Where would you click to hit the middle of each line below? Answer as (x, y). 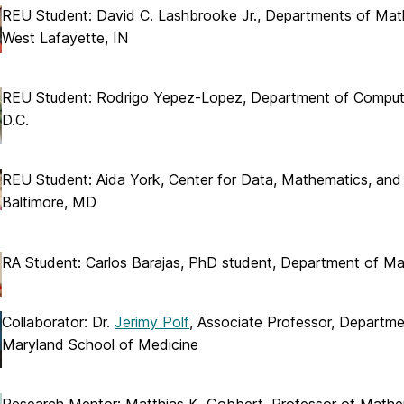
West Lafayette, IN (65, 37)
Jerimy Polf (152, 322)
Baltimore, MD (49, 202)
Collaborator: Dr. (58, 322)
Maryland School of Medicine (100, 345)
